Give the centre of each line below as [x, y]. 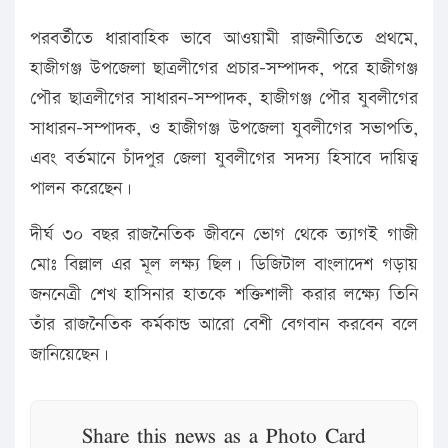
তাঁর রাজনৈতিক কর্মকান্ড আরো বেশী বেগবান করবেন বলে [224, 324]
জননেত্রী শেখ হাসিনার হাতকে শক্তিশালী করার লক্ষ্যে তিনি [224, 294]
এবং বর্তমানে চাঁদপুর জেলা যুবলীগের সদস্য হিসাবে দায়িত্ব [224, 158]
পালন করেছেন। [81, 188]
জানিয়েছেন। [69, 354]
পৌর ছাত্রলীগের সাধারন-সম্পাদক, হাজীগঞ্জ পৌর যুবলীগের [224, 98]
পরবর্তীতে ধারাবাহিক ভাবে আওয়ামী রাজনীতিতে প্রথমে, [224, 38]
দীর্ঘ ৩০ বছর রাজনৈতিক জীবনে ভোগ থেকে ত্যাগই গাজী [224, 234]
